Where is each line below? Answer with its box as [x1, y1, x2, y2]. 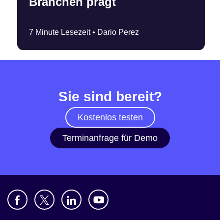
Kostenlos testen [77, 112, 143, 123]
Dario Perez [97, 28, 139, 37]
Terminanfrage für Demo [62, 133, 158, 143]
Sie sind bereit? [58, 89, 162, 105]
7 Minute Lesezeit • [29, 28, 97, 37]
